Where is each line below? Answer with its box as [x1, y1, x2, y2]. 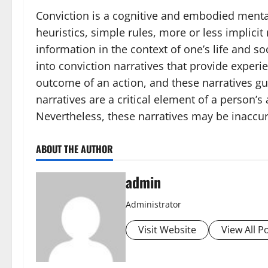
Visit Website [138, 223, 196, 236]
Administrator [126, 199, 181, 210]
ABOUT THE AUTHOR [36, 142, 113, 156]
